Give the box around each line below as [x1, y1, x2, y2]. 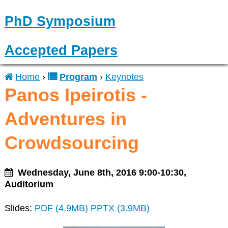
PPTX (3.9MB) [90, 203, 150, 213]
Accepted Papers [4, 43, 118, 59]
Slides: [4, 203, 35, 213]
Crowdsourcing [4, 132, 139, 153]
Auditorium [4, 179, 53, 189]
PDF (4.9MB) [34, 203, 88, 213]
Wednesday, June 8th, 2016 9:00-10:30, [17, 167, 186, 178]
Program [59, 71, 97, 82]
